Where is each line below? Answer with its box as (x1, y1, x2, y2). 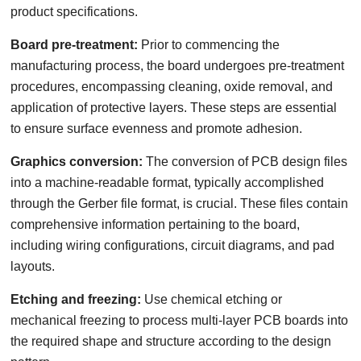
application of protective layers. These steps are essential (10, 101, 338, 114)
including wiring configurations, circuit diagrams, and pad (10, 239, 335, 252)
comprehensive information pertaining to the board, (10, 218, 301, 231)
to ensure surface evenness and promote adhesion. (10, 122, 303, 135)
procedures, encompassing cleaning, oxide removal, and (10, 80, 334, 93)
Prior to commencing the (138, 38, 280, 52)
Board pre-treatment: (10, 38, 139, 52)
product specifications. (10, 5, 139, 19)
